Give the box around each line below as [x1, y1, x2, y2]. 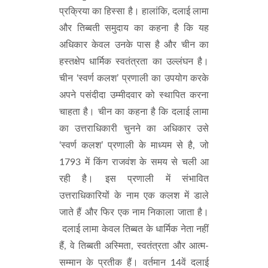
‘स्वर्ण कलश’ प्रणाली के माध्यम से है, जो [59, 141, 209, 150]
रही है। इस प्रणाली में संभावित [59, 174, 209, 184]
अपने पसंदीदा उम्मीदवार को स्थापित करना [59, 90, 209, 100]
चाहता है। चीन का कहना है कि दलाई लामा [59, 107, 209, 117]
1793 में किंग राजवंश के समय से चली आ [59, 157, 209, 167]
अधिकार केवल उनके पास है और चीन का [59, 40, 209, 50]
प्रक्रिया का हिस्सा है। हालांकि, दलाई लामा [59, 7, 209, 16]
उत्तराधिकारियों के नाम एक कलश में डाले [59, 191, 209, 200]
